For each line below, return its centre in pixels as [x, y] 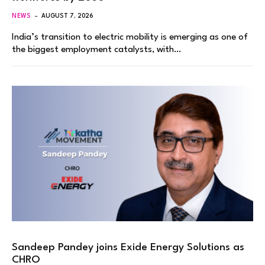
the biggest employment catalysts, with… [96, 49]
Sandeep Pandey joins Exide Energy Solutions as [128, 248]
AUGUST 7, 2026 [68, 16]
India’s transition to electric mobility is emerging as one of [130, 37]
